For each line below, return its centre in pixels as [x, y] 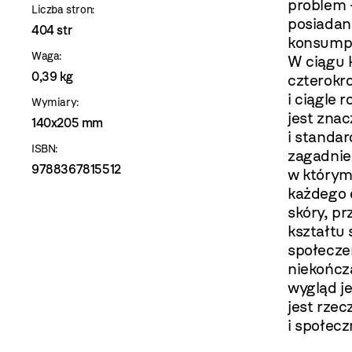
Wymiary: [55, 103]
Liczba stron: [63, 10]
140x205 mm [67, 123]
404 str [52, 30]
